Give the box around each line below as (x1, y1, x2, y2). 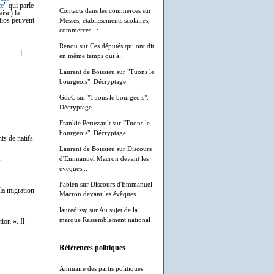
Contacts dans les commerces (59, 7, 141, 14)
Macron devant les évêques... (59, 190, 141, 198)
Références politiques (59, 244, 125, 252)
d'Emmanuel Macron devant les (59, 155, 149, 162)
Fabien (59, 180, 78, 188)
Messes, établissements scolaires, (59, 17, 150, 24)
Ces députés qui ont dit (90, 42, 154, 50)
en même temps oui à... (59, 52, 125, 59)
